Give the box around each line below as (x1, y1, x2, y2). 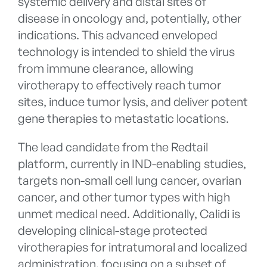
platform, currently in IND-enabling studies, (18, 156, 246, 172)
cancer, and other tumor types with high (18, 190, 230, 205)
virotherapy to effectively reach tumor (18, 77, 221, 93)
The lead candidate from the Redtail (18, 139, 208, 155)
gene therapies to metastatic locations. (18, 111, 229, 126)
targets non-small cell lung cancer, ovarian (18, 173, 241, 188)
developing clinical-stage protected (18, 223, 207, 238)
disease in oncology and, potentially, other (18, 11, 241, 26)
